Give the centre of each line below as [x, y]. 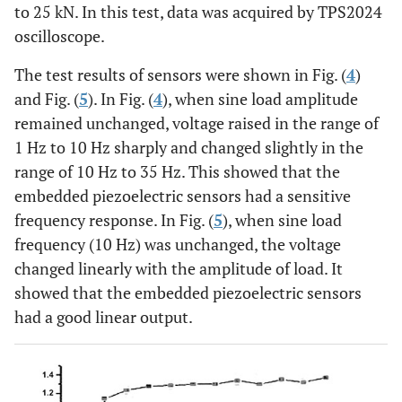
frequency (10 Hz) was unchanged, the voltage [178, 245]
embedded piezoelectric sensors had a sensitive [183, 196]
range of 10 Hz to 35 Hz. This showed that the [177, 172]
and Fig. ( [47, 99]
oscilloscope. [60, 36]
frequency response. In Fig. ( [114, 220]
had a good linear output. [104, 317]
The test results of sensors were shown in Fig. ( [180, 75]
